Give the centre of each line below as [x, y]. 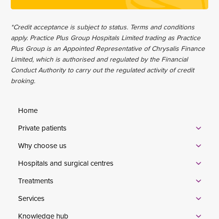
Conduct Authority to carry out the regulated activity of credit [103, 70]
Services [32, 198]
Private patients [43, 128]
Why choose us [43, 146]
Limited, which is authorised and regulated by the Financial [99, 59]
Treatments [36, 181]
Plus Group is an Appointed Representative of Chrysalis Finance [108, 48]
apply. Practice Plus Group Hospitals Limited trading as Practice [106, 37]
